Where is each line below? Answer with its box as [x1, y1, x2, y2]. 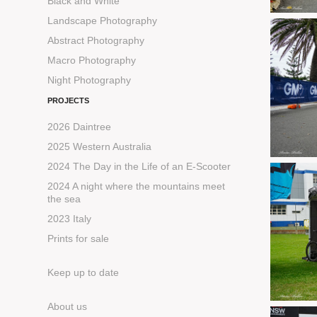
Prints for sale [47, 233, 110, 245]
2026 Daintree [47, 121, 112, 133]
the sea [47, 193, 81, 205]
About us [47, 301, 88, 313]
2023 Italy [47, 213, 92, 225]
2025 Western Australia [47, 141, 152, 153]
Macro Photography [47, 54, 137, 67]
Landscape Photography [47, 15, 158, 27]
